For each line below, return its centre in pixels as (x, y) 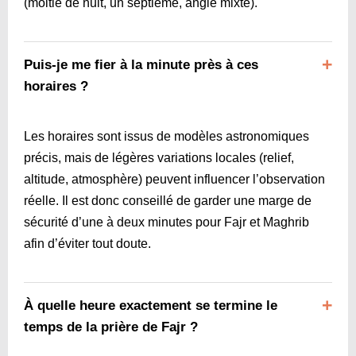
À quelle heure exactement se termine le (151, 305)
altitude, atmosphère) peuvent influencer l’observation (174, 179)
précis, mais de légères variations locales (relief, (159, 157)
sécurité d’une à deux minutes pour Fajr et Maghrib (166, 222)
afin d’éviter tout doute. (87, 243)
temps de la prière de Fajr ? (111, 327)
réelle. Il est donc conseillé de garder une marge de (168, 200)
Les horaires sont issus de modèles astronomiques (166, 136)
